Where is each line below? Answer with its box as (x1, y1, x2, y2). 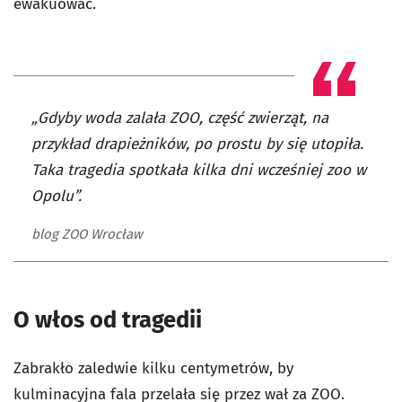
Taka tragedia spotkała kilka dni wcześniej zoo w (31, 161, 366, 180)
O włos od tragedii (13, 306, 207, 335)
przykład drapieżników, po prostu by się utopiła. (31, 135, 363, 154)
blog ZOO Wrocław (31, 226, 143, 243)
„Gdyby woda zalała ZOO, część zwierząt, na (31, 109, 328, 128)
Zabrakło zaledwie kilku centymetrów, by (13, 359, 293, 379)
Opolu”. (31, 187, 82, 206)
